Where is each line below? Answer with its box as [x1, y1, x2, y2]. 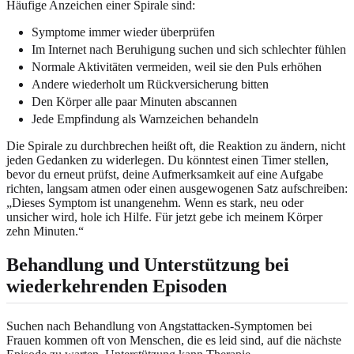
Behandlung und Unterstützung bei [6, 254, 289, 275]
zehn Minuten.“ [6, 224, 84, 238]
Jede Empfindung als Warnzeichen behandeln [32, 111, 258, 126]
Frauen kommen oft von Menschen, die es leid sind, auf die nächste [6, 333, 341, 347]
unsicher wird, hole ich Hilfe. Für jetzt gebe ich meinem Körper [6, 209, 322, 224]
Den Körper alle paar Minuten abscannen [32, 94, 237, 108]
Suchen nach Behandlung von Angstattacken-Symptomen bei [6, 318, 312, 333]
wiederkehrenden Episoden [6, 275, 227, 296]
